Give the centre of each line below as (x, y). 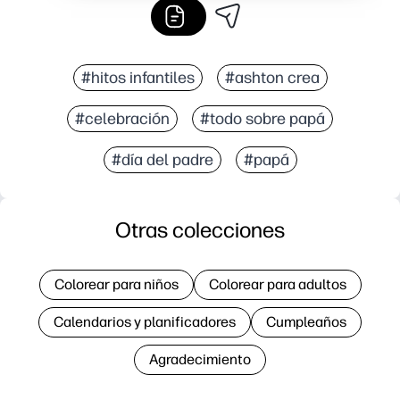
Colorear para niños (116, 284)
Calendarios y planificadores (145, 321)
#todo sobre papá (262, 118)
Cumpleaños (306, 321)
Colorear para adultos (277, 284)
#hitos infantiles (137, 77)
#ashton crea (272, 77)
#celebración (122, 118)
